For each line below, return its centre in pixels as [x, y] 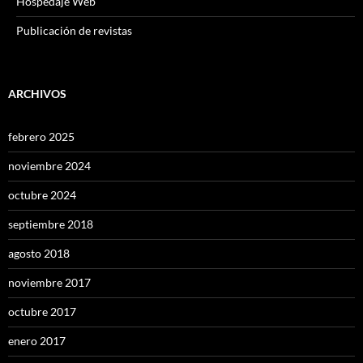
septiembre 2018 [51, 224]
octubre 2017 [42, 312]
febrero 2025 [41, 137]
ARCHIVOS [37, 94]
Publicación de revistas [74, 31]
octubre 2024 [42, 195]
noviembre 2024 [49, 166]
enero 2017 [37, 341]
